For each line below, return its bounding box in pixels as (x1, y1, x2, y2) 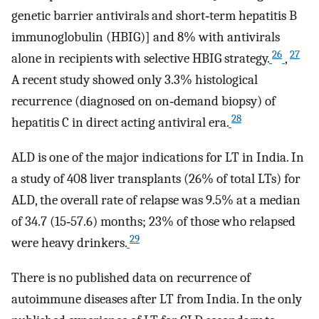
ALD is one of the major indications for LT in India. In (11, 149, 304, 165)
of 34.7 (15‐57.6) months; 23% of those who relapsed (11, 213, 296, 229)
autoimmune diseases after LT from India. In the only (11, 291, 302, 307)
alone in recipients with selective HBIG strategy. (11, 51, 269, 67)
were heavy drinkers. (11, 234, 127, 251)
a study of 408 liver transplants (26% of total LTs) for (11, 170, 300, 187)
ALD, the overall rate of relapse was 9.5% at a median (11, 192, 300, 208)
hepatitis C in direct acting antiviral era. (11, 115, 229, 131)
